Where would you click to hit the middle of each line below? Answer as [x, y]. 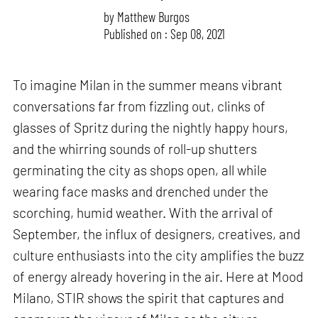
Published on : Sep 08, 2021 [165, 33]
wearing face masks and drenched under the [141, 192]
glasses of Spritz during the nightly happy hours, [151, 128]
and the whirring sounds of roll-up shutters [135, 149]
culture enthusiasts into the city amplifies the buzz [159, 256]
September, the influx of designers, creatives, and [157, 234]
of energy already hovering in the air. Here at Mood [158, 277]
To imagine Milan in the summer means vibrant [148, 85]
